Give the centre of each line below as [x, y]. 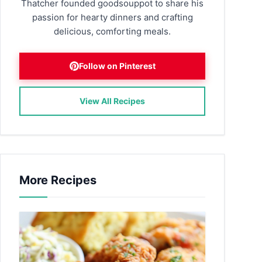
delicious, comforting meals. [112, 31]
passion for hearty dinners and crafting [112, 17]
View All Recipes [112, 101]
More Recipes [58, 180]
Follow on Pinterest [117, 66]
